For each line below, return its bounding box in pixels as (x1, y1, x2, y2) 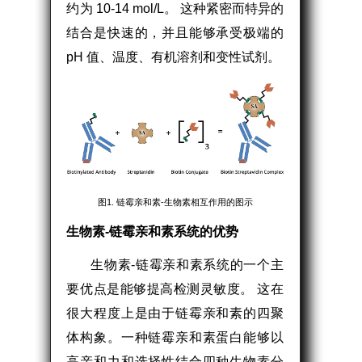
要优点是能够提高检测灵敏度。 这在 (66, 281, 284, 296)
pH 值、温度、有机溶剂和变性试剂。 (66, 49, 281, 64)
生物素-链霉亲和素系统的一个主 (90, 257, 284, 271)
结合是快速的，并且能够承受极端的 (66, 25, 284, 40)
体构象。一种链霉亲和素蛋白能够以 (66, 330, 284, 344)
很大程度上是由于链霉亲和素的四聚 (66, 305, 284, 320)
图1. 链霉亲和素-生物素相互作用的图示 (97, 196, 253, 207)
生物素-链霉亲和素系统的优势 (66, 224, 239, 238)
